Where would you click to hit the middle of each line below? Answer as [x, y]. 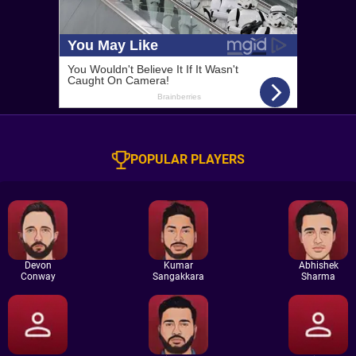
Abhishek [318, 265]
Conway [38, 277]
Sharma [318, 277]
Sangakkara [178, 277]
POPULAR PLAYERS [188, 159]
